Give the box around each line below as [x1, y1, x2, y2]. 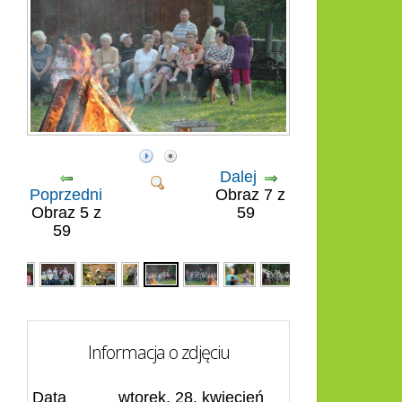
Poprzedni [30, 186, 103, 205]
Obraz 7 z [215, 186, 286, 205]
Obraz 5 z [31, 204, 101, 223]
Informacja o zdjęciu [87, 339, 230, 364]
